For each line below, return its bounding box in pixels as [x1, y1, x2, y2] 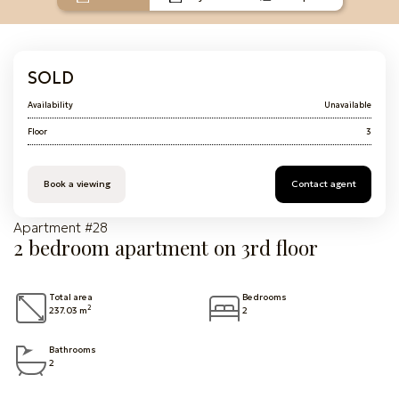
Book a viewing [43, 177, 110, 190]
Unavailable [324, 99, 371, 110]
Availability [28, 99, 73, 110]
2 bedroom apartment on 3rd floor [13, 234, 318, 261]
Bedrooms [241, 291, 287, 303]
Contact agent [290, 177, 356, 190]
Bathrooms [49, 344, 96, 355]
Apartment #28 [13, 218, 108, 236]
